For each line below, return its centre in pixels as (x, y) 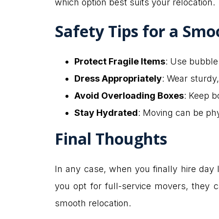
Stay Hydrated (106, 113)
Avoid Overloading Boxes (129, 96)
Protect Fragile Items (120, 62)
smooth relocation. (93, 203)
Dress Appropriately (118, 79)
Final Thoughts (111, 139)
